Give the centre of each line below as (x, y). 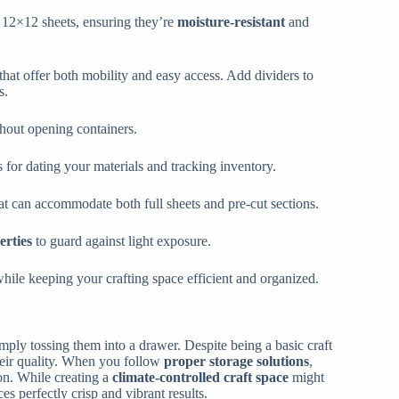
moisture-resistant (231, 22)
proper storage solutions (236, 361)
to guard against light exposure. (122, 241)
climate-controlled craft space (200, 377)
